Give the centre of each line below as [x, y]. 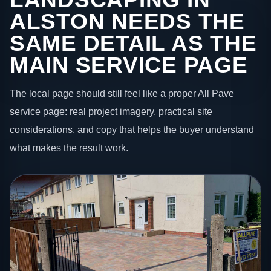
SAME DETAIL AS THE [133, 43]
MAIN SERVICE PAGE [129, 65]
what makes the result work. [69, 148]
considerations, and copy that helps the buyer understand [132, 130]
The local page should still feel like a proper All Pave [122, 93]
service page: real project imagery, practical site [111, 112]
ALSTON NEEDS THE [127, 21]
